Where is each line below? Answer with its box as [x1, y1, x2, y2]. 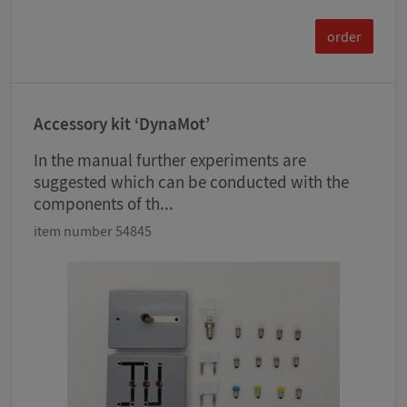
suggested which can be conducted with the [34, 171, 349, 194]
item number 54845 [34, 222, 152, 241]
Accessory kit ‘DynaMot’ [34, 113, 210, 135]
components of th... [34, 193, 174, 215]
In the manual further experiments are [34, 149, 306, 172]
